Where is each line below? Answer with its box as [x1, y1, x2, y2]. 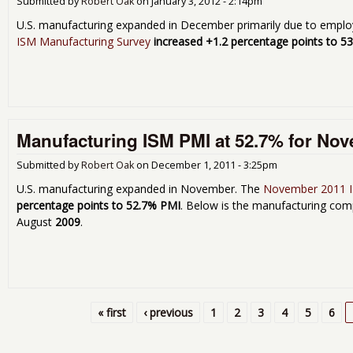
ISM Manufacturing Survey [17, 33, 150, 49]
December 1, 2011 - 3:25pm [151, 158, 277, 173]
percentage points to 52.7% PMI [17, 198, 180, 214]
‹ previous [143, 304, 193, 320]
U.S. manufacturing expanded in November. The [17, 181, 263, 197]
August [17, 214, 55, 230]
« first [97, 304, 126, 320]
